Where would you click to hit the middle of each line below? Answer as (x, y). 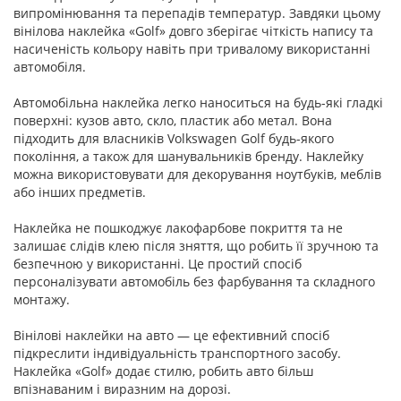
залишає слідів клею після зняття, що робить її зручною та (196, 246)
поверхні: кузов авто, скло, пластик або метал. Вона (173, 120)
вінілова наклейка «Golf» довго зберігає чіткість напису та (193, 31)
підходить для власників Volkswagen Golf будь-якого (174, 138)
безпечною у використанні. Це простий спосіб (158, 264)
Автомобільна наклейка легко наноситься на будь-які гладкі (198, 102)
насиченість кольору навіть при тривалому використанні (192, 49)
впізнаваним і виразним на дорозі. (122, 389)
